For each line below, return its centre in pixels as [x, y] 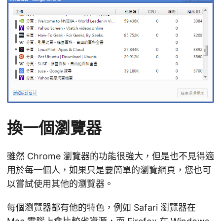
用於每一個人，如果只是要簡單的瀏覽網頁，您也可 [109, 170]
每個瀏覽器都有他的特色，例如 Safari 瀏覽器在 [101, 207]
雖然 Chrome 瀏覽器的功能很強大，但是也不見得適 [110, 156]
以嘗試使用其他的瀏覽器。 [60, 184]
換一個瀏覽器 [54, 128]
